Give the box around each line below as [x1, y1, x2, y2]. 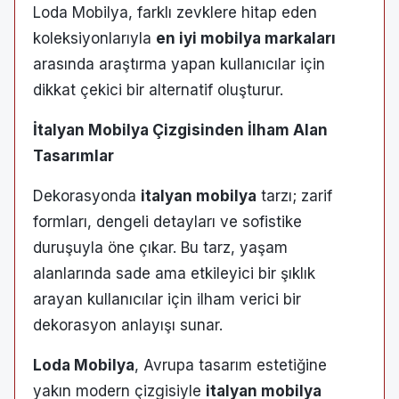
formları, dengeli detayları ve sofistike [33, 212, 302, 231]
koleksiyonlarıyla [33, 28, 156, 47]
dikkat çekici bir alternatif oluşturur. [33, 80, 283, 99]
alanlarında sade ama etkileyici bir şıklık [33, 264, 315, 282]
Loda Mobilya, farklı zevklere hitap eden [33, 3, 317, 21]
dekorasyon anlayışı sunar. [33, 315, 223, 334]
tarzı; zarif [256, 186, 332, 205]
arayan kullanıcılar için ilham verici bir [33, 289, 301, 308]
